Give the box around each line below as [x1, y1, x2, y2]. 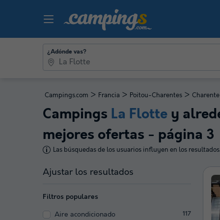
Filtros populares [43, 192, 98, 201]
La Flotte [111, 106, 167, 123]
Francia [98, 91, 120, 99]
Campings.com [45, 91, 88, 99]
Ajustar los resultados [43, 166, 134, 178]
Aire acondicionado [55, 210, 115, 219]
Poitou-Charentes [130, 91, 182, 99]
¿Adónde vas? [47, 48, 86, 55]
